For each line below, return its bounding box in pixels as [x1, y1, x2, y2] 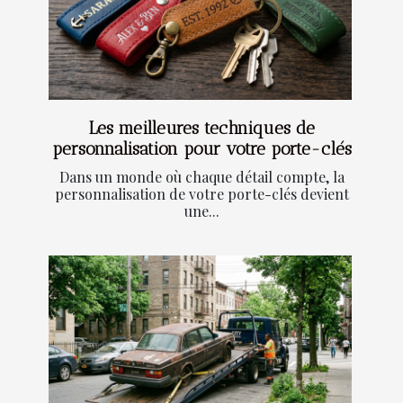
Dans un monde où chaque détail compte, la [58, 167, 345, 187]
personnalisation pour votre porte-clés [51, 139, 352, 160]
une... [184, 201, 219, 221]
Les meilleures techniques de [88, 118, 315, 139]
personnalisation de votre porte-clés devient [54, 184, 349, 204]
